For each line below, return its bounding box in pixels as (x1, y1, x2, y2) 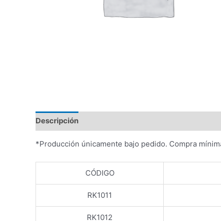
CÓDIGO (85, 168, 114, 178)
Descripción (36, 116, 78, 125)
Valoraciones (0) (88, 116, 147, 125)
